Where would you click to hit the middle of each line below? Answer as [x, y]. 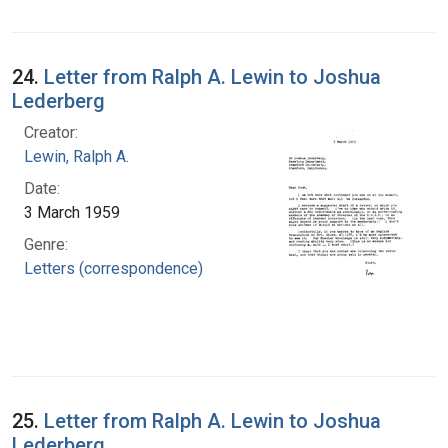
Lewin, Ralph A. [76, 156]
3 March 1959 [72, 212]
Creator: [51, 132]
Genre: [46, 244]
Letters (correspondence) [113, 268]
